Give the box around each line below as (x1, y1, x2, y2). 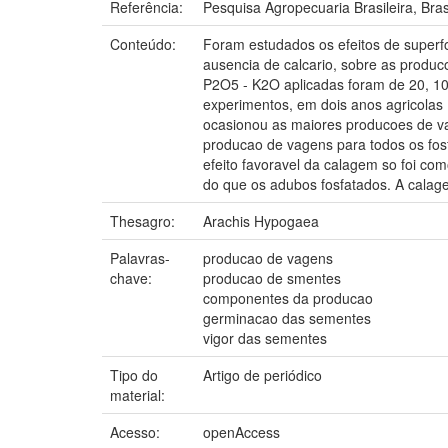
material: (110, 384, 169, 405)
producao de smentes (203, 267, 341, 288)
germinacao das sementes (203, 307, 371, 328)
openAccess (203, 421, 280, 442)
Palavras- (110, 247, 170, 268)
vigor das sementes (203, 327, 327, 348)
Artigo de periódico (203, 364, 322, 385)
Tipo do (110, 364, 158, 385)
